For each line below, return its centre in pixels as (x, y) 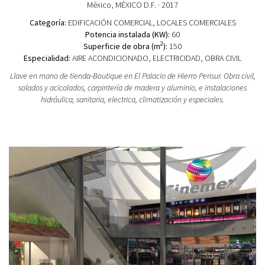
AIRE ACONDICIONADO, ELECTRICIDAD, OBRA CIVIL (156, 58)
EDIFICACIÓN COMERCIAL (110, 22)
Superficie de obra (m (122, 46)
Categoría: (48, 22)
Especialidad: (47, 58)
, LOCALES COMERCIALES (194, 22)
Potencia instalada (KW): (127, 34)
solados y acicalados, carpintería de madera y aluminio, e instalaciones (132, 87)
